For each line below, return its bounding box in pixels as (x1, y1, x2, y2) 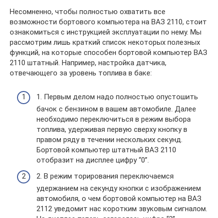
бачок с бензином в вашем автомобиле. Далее (36, 104, 196, 113)
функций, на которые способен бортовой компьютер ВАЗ (10, 48, 207, 57)
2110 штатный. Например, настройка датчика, (10, 58, 166, 67)
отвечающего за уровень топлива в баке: (10, 69, 152, 77)
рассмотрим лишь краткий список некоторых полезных (10, 38, 200, 47)
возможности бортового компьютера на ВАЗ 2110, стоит (10, 18, 207, 26)
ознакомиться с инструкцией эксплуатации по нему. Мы (10, 28, 201, 36)
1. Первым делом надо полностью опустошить (36, 92, 198, 101)
